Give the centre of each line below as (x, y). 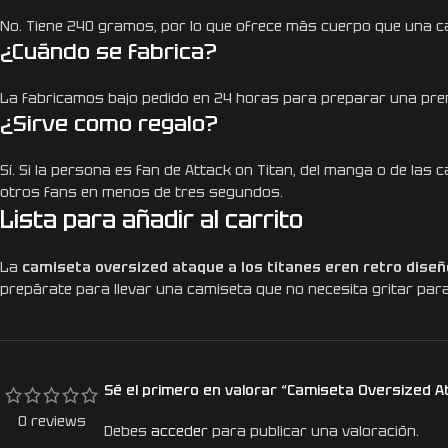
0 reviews (52, 421)
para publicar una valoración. (313, 431)
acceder (179, 431)
